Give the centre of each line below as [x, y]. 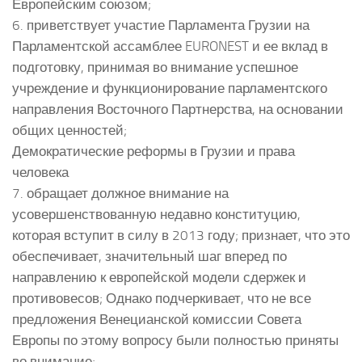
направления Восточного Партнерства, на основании [178, 109]
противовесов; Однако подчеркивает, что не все [162, 298]
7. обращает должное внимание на [120, 193]
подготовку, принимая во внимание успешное [155, 67]
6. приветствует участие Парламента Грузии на [161, 25]
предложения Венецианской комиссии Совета [157, 319]
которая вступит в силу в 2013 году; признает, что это [181, 235]
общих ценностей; [69, 130]
